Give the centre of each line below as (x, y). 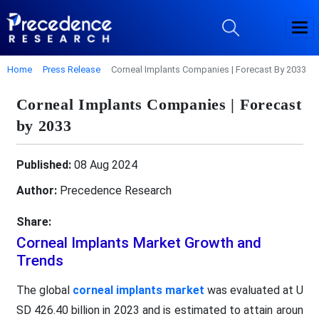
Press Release (72, 69)
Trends (40, 260)
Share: (33, 221)
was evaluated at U (253, 290)
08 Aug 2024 (104, 164)
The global (44, 290)
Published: (43, 164)
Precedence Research (114, 190)
